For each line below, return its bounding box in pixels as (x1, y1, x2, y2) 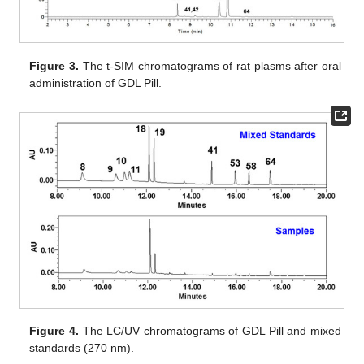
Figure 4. (29, 324, 79, 338)
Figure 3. (29, 58, 79, 72)
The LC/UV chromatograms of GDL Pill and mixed (78, 324, 341, 338)
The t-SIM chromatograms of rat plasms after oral (78, 58, 341, 72)
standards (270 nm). (29, 341, 135, 355)
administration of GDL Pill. (29, 76, 162, 89)
